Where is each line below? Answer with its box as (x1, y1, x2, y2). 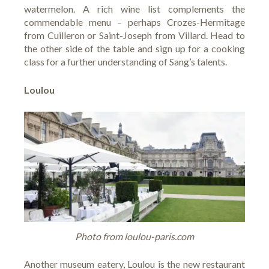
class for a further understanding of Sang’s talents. (24, 55, 227, 67)
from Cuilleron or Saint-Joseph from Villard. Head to (24, 29, 245, 41)
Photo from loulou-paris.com (75, 230, 194, 242)
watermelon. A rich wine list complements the (24, 2, 245, 14)
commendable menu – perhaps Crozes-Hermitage (24, 16, 245, 28)
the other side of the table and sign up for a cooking (24, 42, 245, 54)
